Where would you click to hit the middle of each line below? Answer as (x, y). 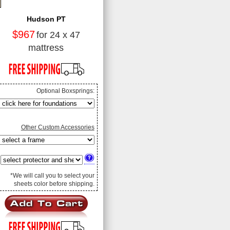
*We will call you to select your (52, 175)
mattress (46, 47)
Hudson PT (46, 19)
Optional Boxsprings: (65, 91)
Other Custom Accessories (57, 127)
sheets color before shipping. (54, 184)
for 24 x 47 (58, 35)
